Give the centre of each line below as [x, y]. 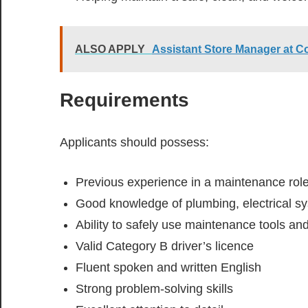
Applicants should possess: [134, 143]
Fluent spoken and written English [168, 268]
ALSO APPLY [110, 49]
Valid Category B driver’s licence [164, 246]
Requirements [124, 100]
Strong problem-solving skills [154, 289]
